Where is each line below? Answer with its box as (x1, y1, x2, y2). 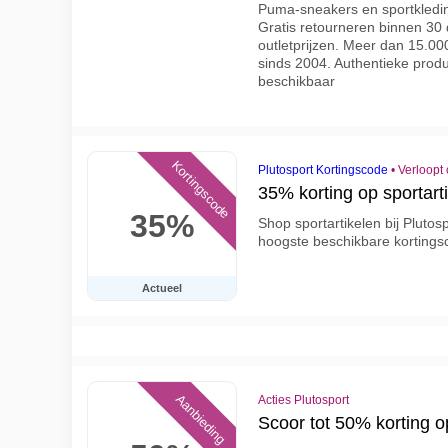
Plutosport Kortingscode (258, 163, 388, 177)
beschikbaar (258, 73, 335, 89)
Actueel (142, 282, 182, 294)
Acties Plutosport (258, 393, 349, 407)
